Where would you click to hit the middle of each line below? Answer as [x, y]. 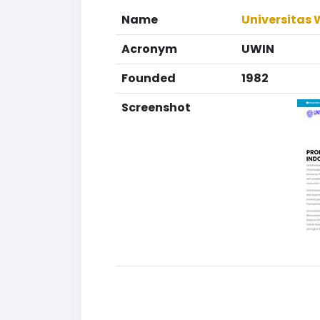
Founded [149, 78]
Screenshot [156, 107]
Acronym [149, 49]
